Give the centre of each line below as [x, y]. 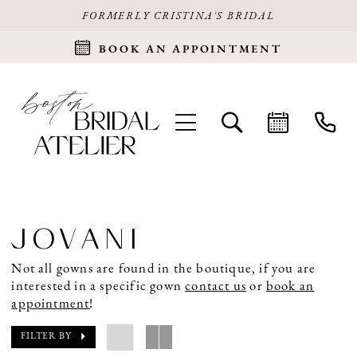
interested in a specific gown [98, 286]
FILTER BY [46, 337]
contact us [216, 286]
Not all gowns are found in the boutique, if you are [164, 269]
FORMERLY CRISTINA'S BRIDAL [178, 17]
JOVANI [77, 239]
